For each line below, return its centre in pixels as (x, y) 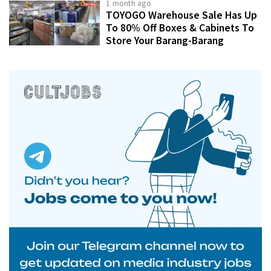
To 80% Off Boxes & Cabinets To (180, 28)
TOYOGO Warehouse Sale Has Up (181, 15)
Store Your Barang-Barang (165, 40)
